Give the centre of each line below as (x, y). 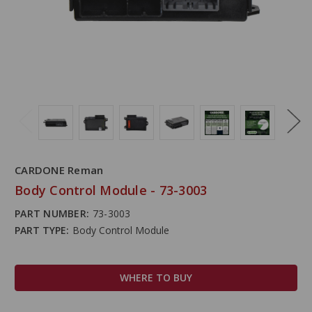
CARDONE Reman (59, 170)
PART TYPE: (42, 230)
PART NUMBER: (52, 213)
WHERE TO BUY (156, 278)
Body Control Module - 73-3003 (111, 190)
